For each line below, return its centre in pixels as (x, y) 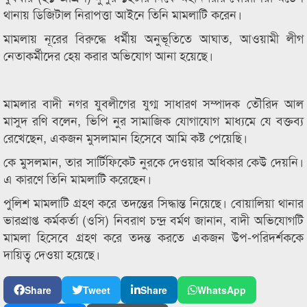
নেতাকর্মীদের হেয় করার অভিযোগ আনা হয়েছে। (108, 55)
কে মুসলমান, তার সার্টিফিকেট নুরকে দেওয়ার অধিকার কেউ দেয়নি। (153, 161)
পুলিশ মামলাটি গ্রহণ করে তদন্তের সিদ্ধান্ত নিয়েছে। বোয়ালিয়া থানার (153, 202)
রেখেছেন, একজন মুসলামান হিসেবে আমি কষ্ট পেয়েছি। (125, 137)
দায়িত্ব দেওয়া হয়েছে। (52, 254)
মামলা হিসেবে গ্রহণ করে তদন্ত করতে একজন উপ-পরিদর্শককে (153, 236)
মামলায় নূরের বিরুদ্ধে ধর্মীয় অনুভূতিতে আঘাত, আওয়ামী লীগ (153, 38)
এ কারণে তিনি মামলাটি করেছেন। (77, 178)
